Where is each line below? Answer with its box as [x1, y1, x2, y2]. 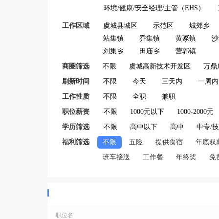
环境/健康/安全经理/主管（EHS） [104, 4, 205, 12]
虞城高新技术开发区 [129, 63, 191, 70]
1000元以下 [130, 108, 164, 115]
